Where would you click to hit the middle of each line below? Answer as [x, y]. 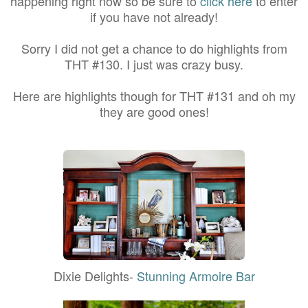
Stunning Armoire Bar [196, 275]
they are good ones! [154, 111]
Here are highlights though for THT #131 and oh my [154, 95]
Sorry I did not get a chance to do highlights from [154, 48]
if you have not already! [154, 16]
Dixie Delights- [95, 275]
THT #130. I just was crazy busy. [154, 64]
